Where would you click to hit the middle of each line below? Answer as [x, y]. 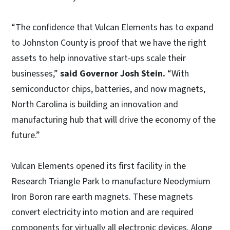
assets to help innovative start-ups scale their [99, 58]
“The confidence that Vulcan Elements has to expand [112, 27]
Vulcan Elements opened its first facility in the [99, 166]
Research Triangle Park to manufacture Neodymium [111, 181]
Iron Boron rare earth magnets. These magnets [102, 197]
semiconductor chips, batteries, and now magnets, [108, 89]
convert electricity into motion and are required [102, 212]
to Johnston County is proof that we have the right [109, 43]
